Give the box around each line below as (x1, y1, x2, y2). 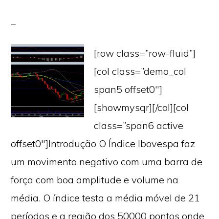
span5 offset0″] (94, 83, 163, 95)
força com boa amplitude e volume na (11, 174, 179, 186)
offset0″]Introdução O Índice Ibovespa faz (11, 137, 196, 150)
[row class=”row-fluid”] (94, 47, 196, 59)
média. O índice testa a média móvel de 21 (11, 192, 200, 204)
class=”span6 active (94, 119, 184, 131)
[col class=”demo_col (94, 65, 187, 77)
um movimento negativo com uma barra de (11, 155, 203, 168)
